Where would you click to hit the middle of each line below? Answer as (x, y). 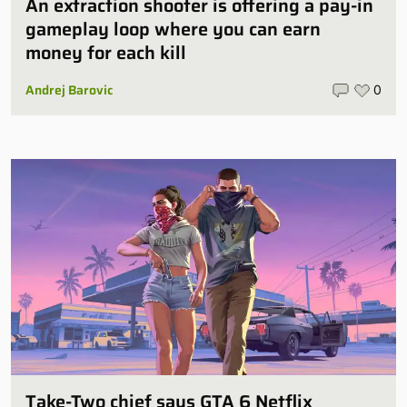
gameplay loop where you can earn (173, 29)
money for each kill (106, 52)
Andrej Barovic (69, 89)
